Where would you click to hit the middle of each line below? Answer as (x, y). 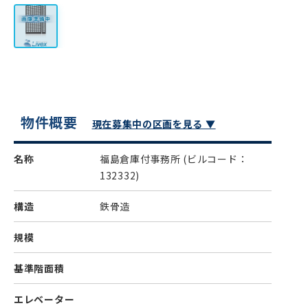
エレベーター (44, 299)
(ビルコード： (216, 159)
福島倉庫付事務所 (142, 159)
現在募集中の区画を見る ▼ (154, 124)
